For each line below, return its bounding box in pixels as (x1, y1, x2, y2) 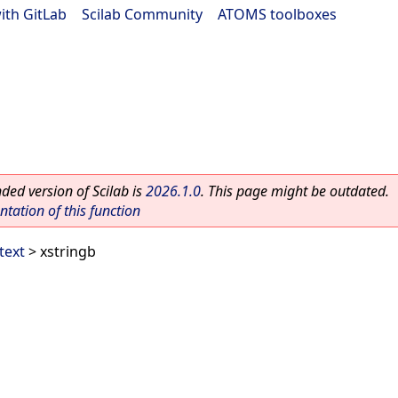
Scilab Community (82, 4, 203, 24)
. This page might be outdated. (201, 181, 389, 201)
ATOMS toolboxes (218, 4, 337, 24)
